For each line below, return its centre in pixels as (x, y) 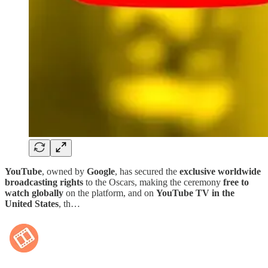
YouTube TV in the (195, 193)
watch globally (34, 193)
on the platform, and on (110, 193)
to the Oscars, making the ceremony (153, 182)
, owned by (64, 171)
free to (236, 182)
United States (32, 203)
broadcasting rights (44, 182)
